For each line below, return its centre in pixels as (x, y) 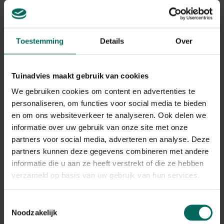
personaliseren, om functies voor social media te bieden (109, 103)
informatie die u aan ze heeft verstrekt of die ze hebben (107, 163)
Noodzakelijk (34, 212)
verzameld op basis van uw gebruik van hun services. (106, 175)
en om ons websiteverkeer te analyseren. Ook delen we (109, 115)
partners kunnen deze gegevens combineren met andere (110, 151)
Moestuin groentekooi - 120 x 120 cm (91, 181)
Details (112, 41)
